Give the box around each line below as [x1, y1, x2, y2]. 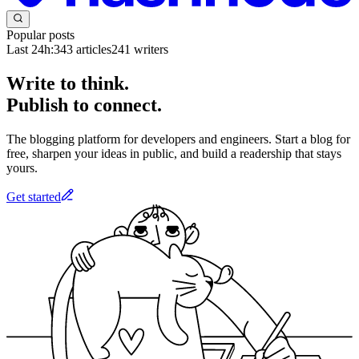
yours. [6, 160, 38, 175]
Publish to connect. [6, 95, 162, 116]
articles [73, 42, 111, 57]
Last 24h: [6, 42, 54, 57]
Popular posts [6, 28, 75, 42]
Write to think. [6, 73, 129, 95]
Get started [6, 189, 61, 204]
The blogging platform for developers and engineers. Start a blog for [6, 131, 350, 146]
